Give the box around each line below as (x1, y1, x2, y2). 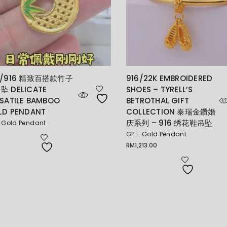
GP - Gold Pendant (126, 129, 187, 138)
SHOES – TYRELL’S (126, 84, 193, 95)
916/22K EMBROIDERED (126, 72, 213, 84)
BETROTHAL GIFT (126, 95, 190, 106)
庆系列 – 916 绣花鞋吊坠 (126, 117, 213, 128)
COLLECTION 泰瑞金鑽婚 (126, 106, 216, 117)
